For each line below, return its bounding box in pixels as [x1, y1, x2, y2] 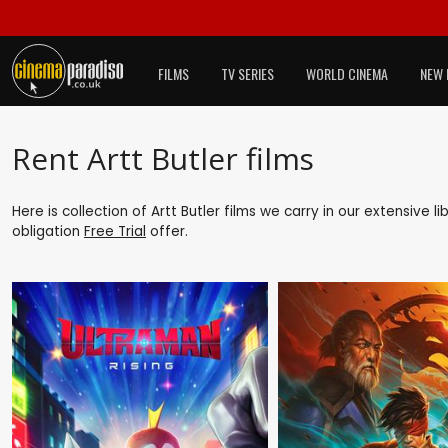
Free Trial [84, 221, 146, 241]
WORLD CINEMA [306, 63, 388, 84]
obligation [12, 221, 84, 241]
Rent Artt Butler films [12, 137, 314, 179]
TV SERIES [221, 63, 274, 84]
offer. [146, 221, 188, 241]
